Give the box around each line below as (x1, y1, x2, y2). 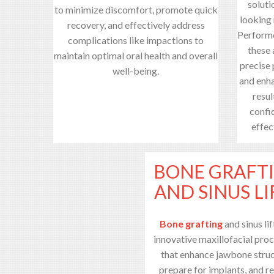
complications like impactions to (68, 34, 204, 46)
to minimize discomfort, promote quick (54, 3, 218, 15)
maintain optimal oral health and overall (54, 49, 218, 61)
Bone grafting (159, 217, 223, 229)
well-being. (113, 64, 159, 76)
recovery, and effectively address (67, 18, 205, 31)
